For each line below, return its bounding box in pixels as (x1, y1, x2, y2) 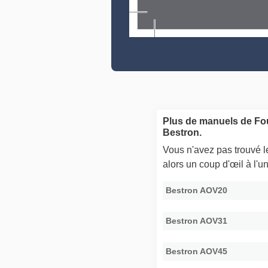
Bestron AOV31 (166, 216, 228, 226)
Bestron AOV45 (166, 246, 228, 257)
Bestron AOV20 (166, 185, 228, 196)
